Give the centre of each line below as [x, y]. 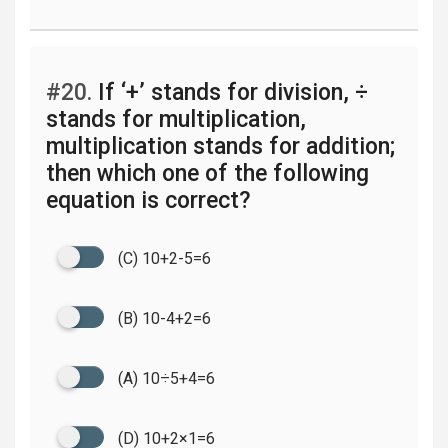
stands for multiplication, [176, 119]
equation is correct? [148, 200]
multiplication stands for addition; [220, 146]
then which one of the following [207, 173]
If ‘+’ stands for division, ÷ [230, 92]
